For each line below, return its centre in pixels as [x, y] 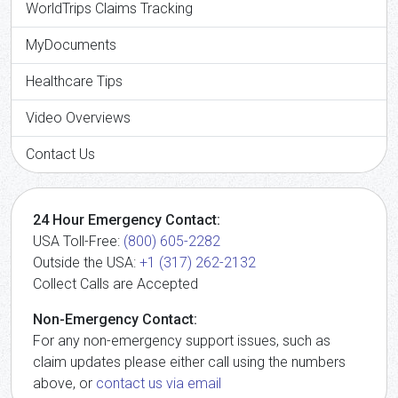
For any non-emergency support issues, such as [182, 340]
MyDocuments [71, 44]
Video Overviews [78, 117]
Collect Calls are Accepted [115, 283]
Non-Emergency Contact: [115, 319]
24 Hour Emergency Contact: [127, 219]
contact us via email [159, 383]
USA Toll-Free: [78, 241]
